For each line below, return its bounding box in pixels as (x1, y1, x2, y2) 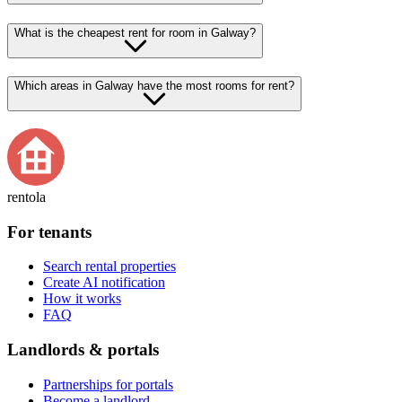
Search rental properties (43, 258, 176, 275)
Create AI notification (43, 275, 165, 291)
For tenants (7, 222, 92, 241)
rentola (7, 188, 46, 205)
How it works (43, 291, 121, 307)
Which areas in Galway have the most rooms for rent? (14, 79, 294, 93)
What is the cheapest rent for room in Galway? (14, 25, 256, 39)
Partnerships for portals (43, 376, 173, 392)
